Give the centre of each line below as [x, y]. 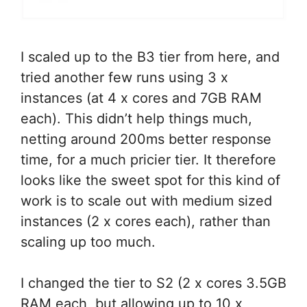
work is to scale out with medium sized [146, 201]
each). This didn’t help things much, [136, 119]
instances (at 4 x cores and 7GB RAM [141, 98]
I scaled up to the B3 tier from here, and [150, 57]
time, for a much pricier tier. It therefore [148, 160]
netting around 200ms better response [146, 139]
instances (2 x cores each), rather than [146, 222]
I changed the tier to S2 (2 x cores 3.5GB [153, 283]
